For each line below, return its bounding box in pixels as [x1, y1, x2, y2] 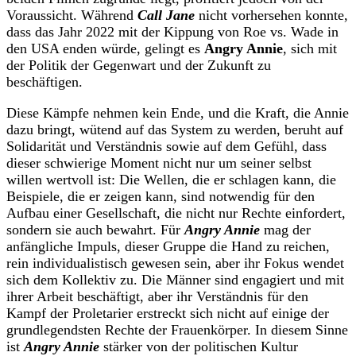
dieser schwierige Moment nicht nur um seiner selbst [6, 155, 311, 172]
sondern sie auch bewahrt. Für [6, 222, 184, 238]
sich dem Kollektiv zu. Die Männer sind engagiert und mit [6, 272, 344, 288]
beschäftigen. [6, 74, 83, 91]
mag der [260, 222, 311, 238]
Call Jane [137, 7, 195, 24]
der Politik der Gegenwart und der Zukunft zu [6, 57, 271, 74]
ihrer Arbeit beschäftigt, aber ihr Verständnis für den [6, 288, 308, 305]
